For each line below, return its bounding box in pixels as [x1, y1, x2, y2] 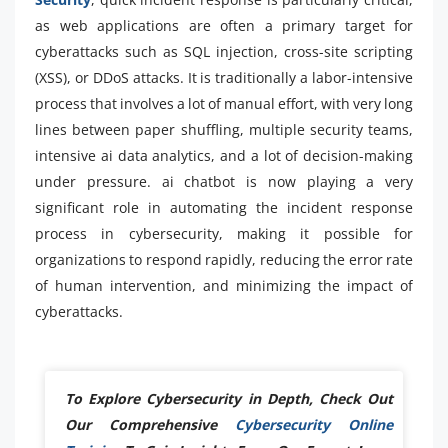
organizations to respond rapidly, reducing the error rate [35, 250, 413, 270]
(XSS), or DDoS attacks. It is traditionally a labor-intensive [35, 68, 413, 88]
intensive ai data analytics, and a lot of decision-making [35, 146, 413, 166]
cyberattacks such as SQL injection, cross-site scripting [35, 42, 413, 62]
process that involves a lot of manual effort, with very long [35, 94, 413, 114]
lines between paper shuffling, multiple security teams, [35, 120, 413, 140]
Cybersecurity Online [235, 415, 393, 435]
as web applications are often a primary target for [35, 16, 413, 36]
